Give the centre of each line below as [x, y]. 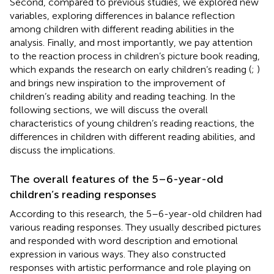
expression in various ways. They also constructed [118, 254]
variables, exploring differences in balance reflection [122, 15]
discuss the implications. [62, 150]
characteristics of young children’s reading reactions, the [132, 123]
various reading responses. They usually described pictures [135, 227]
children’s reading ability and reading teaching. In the [123, 96]
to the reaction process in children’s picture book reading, [135, 56]
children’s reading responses [83, 194]
